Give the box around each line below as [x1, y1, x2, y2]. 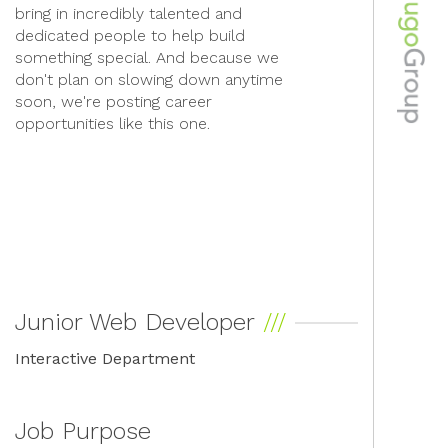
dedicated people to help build [15, 26, 245, 45]
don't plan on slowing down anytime [15, 70, 283, 89]
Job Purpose [15, 417, 151, 445]
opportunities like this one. [15, 114, 210, 133]
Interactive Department [15, 349, 195, 368]
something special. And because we [15, 48, 279, 67]
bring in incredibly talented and [15, 4, 242, 23]
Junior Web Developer [15, 308, 255, 336]
